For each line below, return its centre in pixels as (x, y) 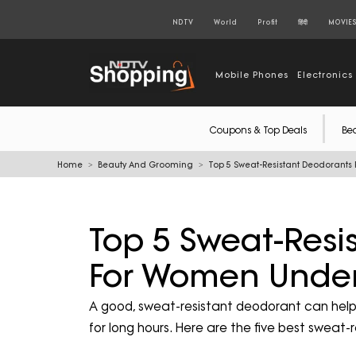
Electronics (325, 74)
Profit (267, 21)
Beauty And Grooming (145, 164)
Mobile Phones (252, 74)
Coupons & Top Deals (258, 130)
